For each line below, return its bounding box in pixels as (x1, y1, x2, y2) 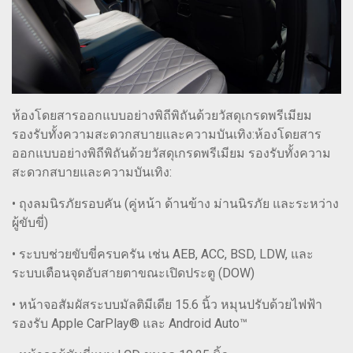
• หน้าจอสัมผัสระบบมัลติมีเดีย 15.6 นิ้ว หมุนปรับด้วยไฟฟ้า (12, 297, 322, 313)
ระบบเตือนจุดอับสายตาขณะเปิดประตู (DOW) (12, 266, 255, 281)
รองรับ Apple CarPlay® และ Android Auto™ (12, 316, 247, 332)
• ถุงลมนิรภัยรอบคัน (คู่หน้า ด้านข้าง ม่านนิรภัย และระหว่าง (12, 196, 339, 212)
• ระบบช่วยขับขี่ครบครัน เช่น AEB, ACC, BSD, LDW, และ (12, 247, 314, 262)
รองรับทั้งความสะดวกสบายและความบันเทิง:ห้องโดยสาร (12, 127, 321, 143)
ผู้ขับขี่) (12, 215, 48, 231)
